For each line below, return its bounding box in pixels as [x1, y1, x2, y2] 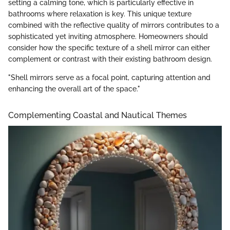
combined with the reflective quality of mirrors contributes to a [8, 21, 219, 29]
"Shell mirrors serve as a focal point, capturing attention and [8, 73, 210, 82]
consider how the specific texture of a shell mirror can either [8, 43, 210, 52]
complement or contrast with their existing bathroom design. [8, 54, 212, 63]
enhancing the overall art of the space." [8, 84, 140, 93]
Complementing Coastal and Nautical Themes [8, 110, 187, 120]
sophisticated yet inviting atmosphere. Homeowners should [8, 32, 208, 41]
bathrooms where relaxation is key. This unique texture [8, 9, 191, 18]
